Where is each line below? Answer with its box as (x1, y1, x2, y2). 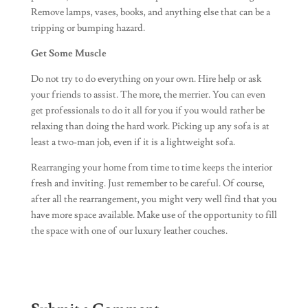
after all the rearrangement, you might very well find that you (30, 193, 277, 206)
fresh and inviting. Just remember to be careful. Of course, (30, 177, 265, 190)
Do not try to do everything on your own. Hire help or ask (30, 73, 261, 85)
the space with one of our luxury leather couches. (30, 225, 228, 237)
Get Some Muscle (30, 47, 107, 60)
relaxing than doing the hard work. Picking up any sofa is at (30, 120, 269, 133)
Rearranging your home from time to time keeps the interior (30, 162, 272, 174)
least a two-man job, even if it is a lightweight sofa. (30, 136, 235, 148)
